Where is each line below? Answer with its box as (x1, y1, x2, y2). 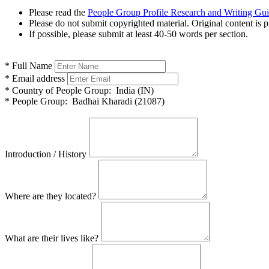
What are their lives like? (5, 232, 98, 243)
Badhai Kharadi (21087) (67, 95, 165, 106)
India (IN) (111, 85, 154, 95)
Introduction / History (5, 148, 86, 159)
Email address (10, 73, 65, 83)
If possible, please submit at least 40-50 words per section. (29, 28, 248, 39)
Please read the (29, 7, 88, 17)
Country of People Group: (10, 85, 111, 95)
